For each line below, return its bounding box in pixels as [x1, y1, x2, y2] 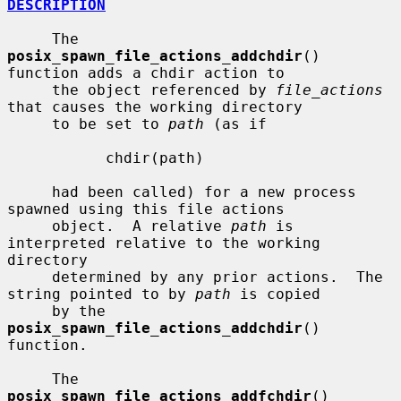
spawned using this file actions [7, 200, 285, 218]
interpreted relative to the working [7, 234, 320, 252]
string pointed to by [7, 285, 195, 303]
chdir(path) [7, 149, 106, 166]
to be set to [52, 115, 168, 132]
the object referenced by [52, 81, 276, 98]
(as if [204, 115, 267, 132]
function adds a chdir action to [7, 64, 285, 81]
